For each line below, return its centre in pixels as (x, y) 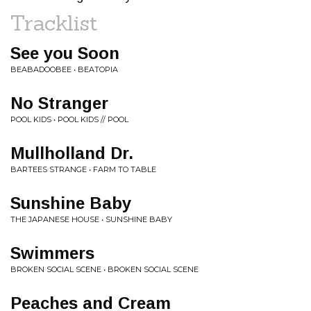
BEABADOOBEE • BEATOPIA (64, 69)
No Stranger (59, 103)
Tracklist (54, 23)
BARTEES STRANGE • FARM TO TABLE (83, 169)
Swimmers (52, 253)
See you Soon (65, 53)
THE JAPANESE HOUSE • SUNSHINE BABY (91, 219)
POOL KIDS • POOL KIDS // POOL (69, 119)
